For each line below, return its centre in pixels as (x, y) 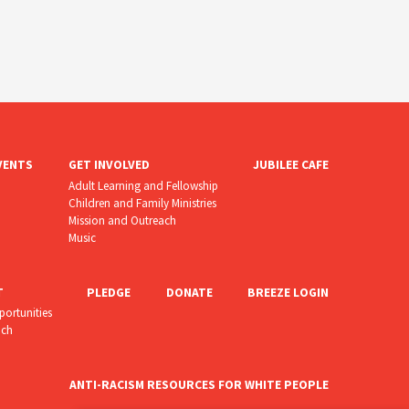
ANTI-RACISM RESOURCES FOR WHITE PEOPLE (199, 385)
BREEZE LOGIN (288, 292)
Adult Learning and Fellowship (143, 185)
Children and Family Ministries (142, 203)
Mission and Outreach (122, 220)
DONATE (189, 292)
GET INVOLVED (109, 165)
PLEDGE (109, 292)
